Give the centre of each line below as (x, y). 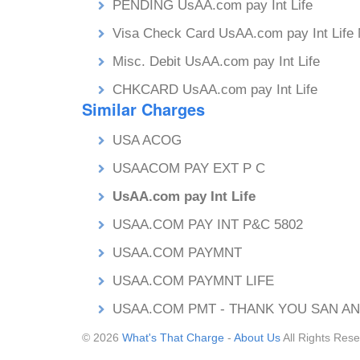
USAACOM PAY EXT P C (189, 168)
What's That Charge (173, 337)
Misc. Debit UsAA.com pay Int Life (216, 61)
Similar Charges (143, 109)
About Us (257, 337)
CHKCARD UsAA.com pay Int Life (215, 90)
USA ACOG (147, 140)
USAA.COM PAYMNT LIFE (193, 281)
